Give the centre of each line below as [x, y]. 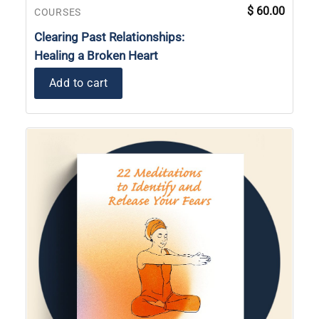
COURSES [58, 12]
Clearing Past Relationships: [109, 37]
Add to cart [79, 83]
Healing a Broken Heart [96, 56]
